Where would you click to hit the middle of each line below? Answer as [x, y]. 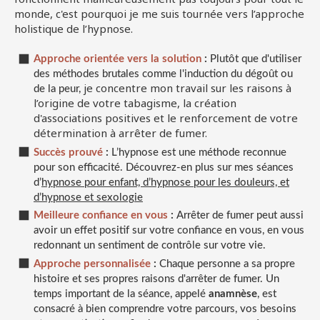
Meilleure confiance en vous [101, 216]
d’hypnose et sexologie [88, 197]
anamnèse [233, 294]
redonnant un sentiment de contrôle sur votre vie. [150, 246]
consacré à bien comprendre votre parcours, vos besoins [165, 309]
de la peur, [59, 89]
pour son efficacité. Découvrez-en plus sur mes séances [164, 167]
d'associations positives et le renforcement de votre [166, 118]
